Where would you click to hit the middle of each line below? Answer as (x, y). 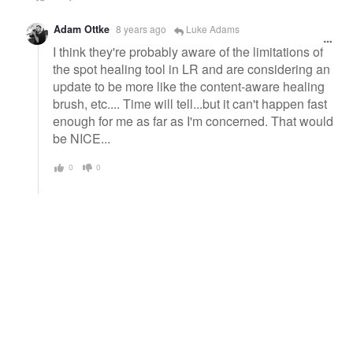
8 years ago (141, 29)
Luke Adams (212, 29)
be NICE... (82, 139)
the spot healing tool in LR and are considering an (191, 69)
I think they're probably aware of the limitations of (188, 52)
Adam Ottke (82, 30)
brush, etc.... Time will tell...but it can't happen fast (190, 104)
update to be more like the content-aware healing (189, 87)
